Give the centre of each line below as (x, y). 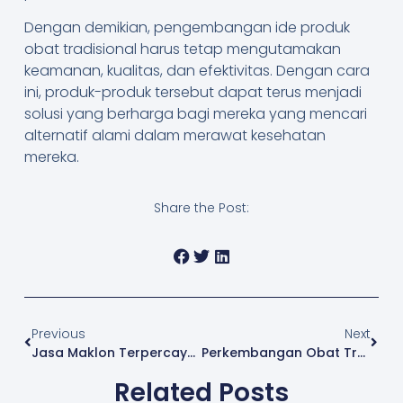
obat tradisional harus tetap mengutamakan (182, 49)
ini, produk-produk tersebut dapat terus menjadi (193, 92)
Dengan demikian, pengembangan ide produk (187, 27)
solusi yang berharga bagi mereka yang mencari (195, 113)
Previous (58, 333)
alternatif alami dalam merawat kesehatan (175, 135)
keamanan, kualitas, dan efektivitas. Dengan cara (197, 70)
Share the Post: (201, 208)
